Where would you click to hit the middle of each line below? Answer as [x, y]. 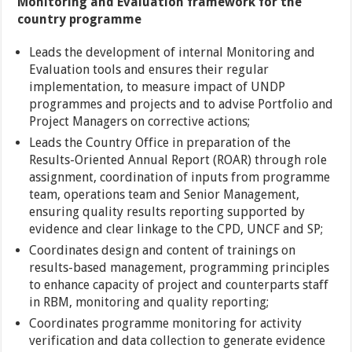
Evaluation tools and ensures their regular [149, 70]
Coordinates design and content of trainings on [163, 250]
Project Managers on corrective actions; [140, 121]
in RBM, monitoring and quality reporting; [149, 302]
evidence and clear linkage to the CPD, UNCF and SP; [176, 229]
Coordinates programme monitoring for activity [166, 323]
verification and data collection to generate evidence [178, 341]
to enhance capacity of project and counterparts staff [179, 285]
